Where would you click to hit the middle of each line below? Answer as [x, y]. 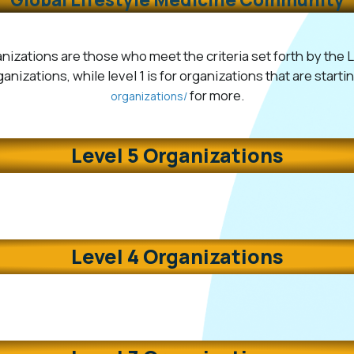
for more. [215, 95]
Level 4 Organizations [177, 256]
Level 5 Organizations [177, 155]
